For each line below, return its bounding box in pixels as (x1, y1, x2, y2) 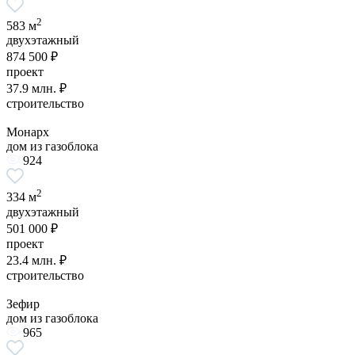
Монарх (6, 125, 49, 139)
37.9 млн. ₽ (6, 82, 67, 96)
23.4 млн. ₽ (6, 253, 67, 267)
